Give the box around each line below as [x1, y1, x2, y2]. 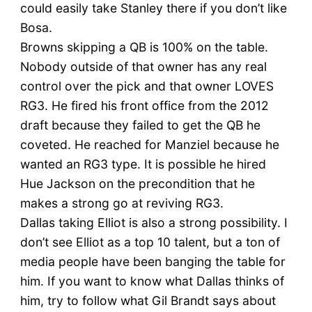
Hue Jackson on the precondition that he [19, 176, 255, 192]
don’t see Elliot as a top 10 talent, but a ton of [19, 235, 280, 250]
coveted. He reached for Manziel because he [19, 137, 279, 153]
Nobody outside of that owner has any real [19, 59, 267, 75]
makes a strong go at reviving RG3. [19, 196, 224, 211]
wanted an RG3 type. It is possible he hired [19, 157, 266, 172]
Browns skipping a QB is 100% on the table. [19, 40, 268, 55]
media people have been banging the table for [19, 254, 286, 270]
